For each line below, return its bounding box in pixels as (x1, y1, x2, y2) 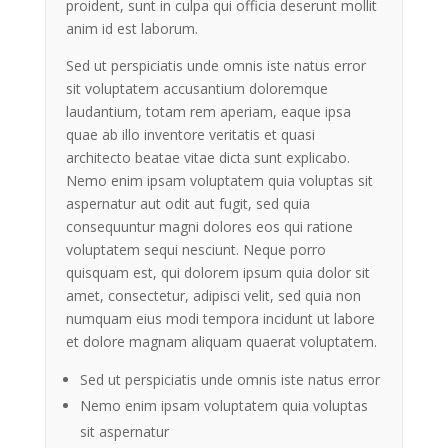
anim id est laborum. (65, 18, 198, 38)
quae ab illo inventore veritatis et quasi (65, 124, 315, 144)
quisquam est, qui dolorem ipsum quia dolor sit (65, 262, 370, 282)
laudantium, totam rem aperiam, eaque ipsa (65, 101, 351, 121)
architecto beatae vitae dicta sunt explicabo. (65, 147, 350, 167)
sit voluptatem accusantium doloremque (65, 78, 328, 98)
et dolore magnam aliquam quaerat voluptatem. (65, 331, 377, 351)
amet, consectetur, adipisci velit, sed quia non (65, 285, 361, 305)
